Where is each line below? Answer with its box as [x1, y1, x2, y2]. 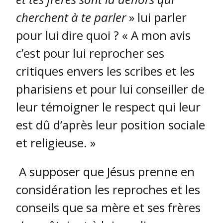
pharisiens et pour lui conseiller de [16, 81, 205, 98]
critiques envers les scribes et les [16, 63, 195, 80]
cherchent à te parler [16, 9, 126, 26]
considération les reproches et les [16, 181, 200, 198]
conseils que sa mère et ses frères [16, 199, 201, 216]
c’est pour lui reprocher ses [16, 45, 164, 62]
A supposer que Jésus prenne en [16, 163, 195, 180]
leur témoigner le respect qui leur [16, 99, 201, 115]
